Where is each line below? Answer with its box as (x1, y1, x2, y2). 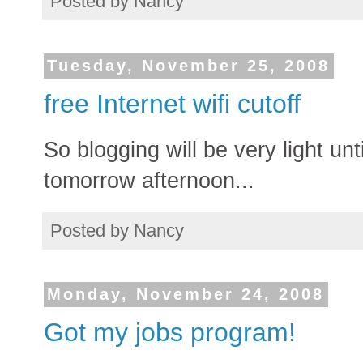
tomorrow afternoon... (44, 167, 254, 193)
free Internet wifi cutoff (44, 88, 301, 118)
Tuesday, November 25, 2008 (47, 57, 331, 75)
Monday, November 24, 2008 (47, 285, 325, 304)
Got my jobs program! (44, 318, 296, 348)
